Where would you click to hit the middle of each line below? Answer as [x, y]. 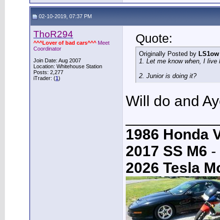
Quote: [154, 38]
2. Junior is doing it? [168, 76]
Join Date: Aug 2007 [57, 60]
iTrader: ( [44, 78]
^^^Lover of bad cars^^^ [65, 43]
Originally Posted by [169, 54]
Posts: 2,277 [48, 72]
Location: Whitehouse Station [68, 66]
